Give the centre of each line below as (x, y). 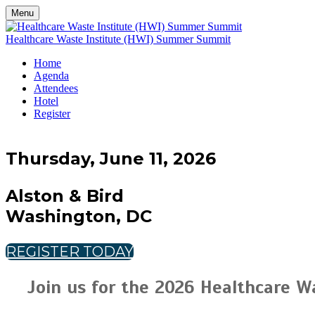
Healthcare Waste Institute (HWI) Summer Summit (118, 39)
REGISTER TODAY (70, 252)
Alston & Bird (65, 196)
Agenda (51, 76)
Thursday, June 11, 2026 (111, 159)
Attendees (56, 88)
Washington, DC (79, 216)
